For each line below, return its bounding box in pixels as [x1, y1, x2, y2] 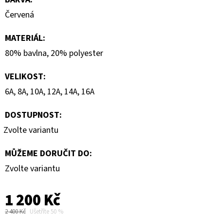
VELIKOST [5, 70, 43, 83]
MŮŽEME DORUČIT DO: [5, 147, 92, 160]
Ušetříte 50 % [30, 207, 63, 216]
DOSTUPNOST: [5, 109, 62, 121]
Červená [5, 8, 34, 21]
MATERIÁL [5, 32, 43, 44]
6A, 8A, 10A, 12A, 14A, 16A [5, 85, 94, 98]
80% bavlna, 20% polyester [5, 47, 103, 59]
